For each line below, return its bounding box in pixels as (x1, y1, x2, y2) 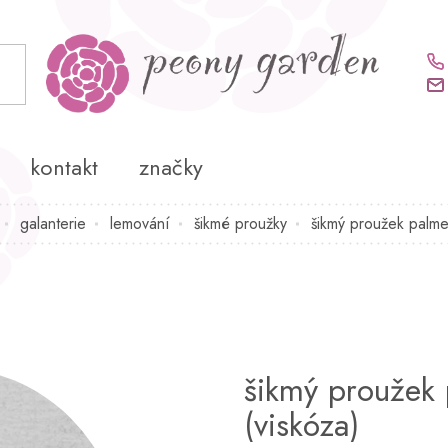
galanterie (19, 211, 86, 235)
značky (139, 150, 203, 183)
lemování (109, 211, 170, 235)
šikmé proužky (193, 211, 287, 235)
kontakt (30, 150, 98, 183)
